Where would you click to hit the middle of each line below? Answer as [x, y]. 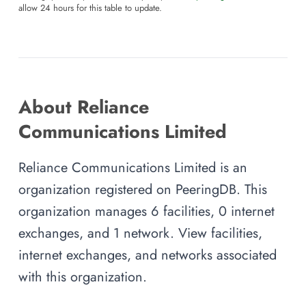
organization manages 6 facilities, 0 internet [147, 211]
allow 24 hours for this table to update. [90, 9]
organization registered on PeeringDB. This [143, 190]
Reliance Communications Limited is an [133, 168]
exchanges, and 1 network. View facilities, [140, 233]
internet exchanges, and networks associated [148, 255]
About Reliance [84, 107]
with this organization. [83, 277]
